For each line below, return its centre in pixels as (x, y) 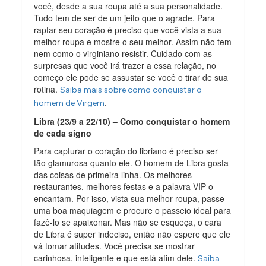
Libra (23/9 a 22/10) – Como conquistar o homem (132, 121)
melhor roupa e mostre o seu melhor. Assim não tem (133, 41)
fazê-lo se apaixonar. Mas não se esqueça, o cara (128, 222)
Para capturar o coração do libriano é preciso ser (126, 151)
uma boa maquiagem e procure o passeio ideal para (133, 210)
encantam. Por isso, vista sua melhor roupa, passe (129, 198)
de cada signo (63, 133)
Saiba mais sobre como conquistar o (131, 90)
